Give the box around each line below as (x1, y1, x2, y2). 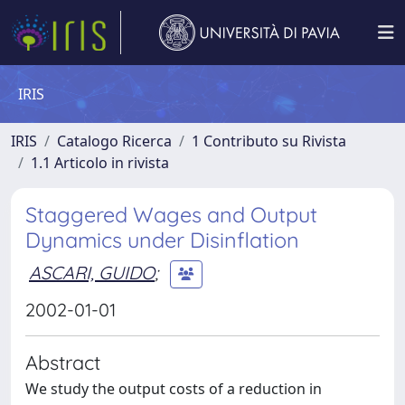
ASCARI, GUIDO (29, 260, 155, 284)
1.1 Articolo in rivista (31, 153, 169, 173)
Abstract (25, 350, 100, 374)
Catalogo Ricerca (57, 131, 172, 151)
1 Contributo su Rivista (192, 131, 346, 151)
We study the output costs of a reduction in (25, 379, 322, 399)
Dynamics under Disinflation (25, 227, 299, 253)
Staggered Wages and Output (25, 202, 317, 228)
